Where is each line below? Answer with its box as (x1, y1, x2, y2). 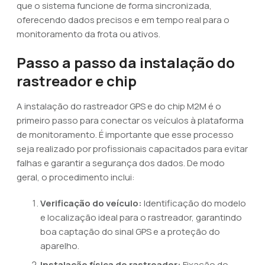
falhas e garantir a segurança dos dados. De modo (17, 157, 225, 169)
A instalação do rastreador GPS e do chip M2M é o (17, 100, 221, 112)
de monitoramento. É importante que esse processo (17, 128, 234, 141)
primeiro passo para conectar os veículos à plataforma (17, 114, 244, 127)
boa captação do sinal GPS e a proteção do (40, 225, 220, 238)
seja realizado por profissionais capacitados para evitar (17, 143, 248, 155)
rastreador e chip (17, 71, 137, 91)
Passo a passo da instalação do (17, 53, 235, 72)
